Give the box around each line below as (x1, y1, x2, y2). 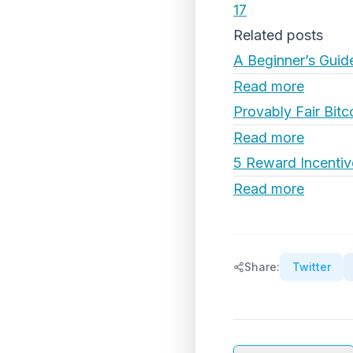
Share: (244, 260, 280, 273)
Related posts (233, 27, 323, 43)
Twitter (292, 260, 331, 273)
